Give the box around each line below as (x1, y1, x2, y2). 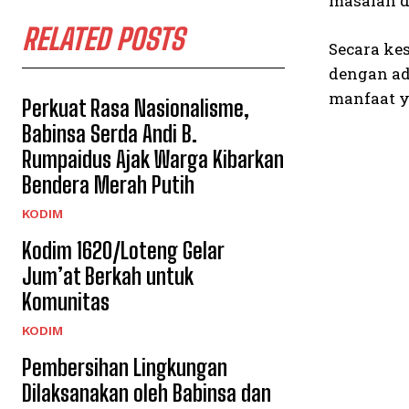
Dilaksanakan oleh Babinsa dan (22, 380, 271, 406)
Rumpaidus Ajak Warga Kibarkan (22, 146, 284, 173)
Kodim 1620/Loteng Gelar (22, 237, 225, 264)
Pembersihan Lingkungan (22, 354, 227, 381)
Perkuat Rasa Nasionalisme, (22, 95, 249, 121)
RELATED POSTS (22, 22, 184, 57)
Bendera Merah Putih (22, 172, 194, 198)
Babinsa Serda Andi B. (22, 121, 197, 147)
